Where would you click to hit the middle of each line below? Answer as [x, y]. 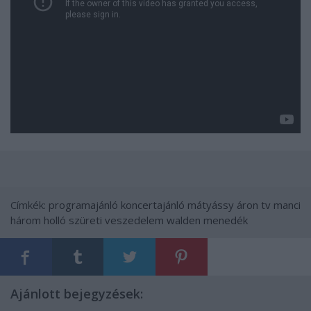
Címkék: [30, 204]
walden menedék [207, 220]
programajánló [83, 204]
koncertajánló [153, 204]
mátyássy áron [223, 204]
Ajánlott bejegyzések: [77, 293]
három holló [38, 220]
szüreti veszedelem [116, 220]
